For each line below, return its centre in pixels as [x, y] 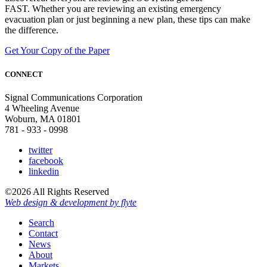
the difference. [32, 30]
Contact [43, 233]
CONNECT [24, 74]
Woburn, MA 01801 [43, 119]
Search [41, 222]
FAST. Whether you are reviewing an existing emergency [113, 9]
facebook [46, 160]
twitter [41, 150]
